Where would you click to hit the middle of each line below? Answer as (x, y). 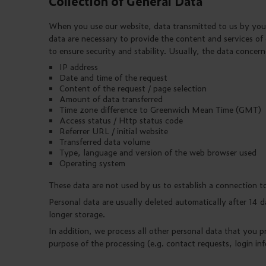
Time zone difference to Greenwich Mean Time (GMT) (161, 109)
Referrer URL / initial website (114, 131)
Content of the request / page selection (133, 88)
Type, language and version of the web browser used (159, 152)
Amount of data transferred (111, 99)
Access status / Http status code (121, 120)
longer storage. (77, 214)
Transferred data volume (106, 141)
